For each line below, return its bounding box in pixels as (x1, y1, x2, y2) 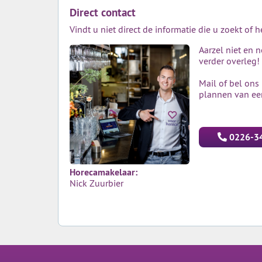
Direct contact (70, 5, 136, 20)
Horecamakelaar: (70, 166, 137, 178)
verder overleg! (199, 55, 260, 67)
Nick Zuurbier (70, 177, 123, 189)
